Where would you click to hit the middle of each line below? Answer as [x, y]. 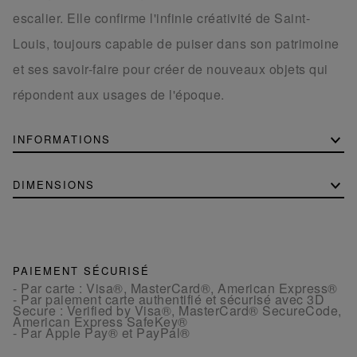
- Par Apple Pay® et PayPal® [102, 332]
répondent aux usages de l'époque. [119, 94]
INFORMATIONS [62, 139]
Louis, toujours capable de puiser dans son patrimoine [176, 43]
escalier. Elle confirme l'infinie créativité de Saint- [161, 18]
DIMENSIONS [54, 184]
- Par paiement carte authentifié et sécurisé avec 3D [169, 299]
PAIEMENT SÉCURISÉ [81, 270]
